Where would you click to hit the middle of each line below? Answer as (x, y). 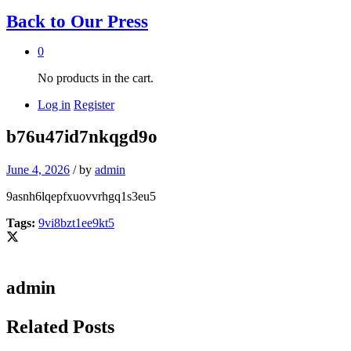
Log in (54, 105)
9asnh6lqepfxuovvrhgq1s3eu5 (81, 196)
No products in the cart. (96, 78)
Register (94, 105)
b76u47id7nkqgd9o (82, 137)
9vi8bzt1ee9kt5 (76, 223)
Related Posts (60, 326)
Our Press (107, 22)
